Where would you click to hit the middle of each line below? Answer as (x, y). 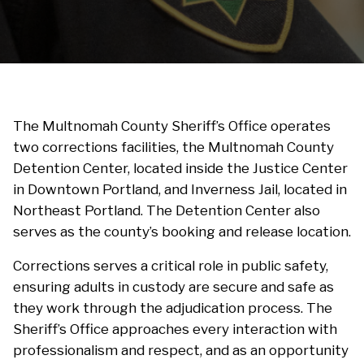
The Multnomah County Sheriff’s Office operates (172, 126)
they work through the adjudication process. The (173, 308)
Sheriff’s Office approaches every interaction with (175, 329)
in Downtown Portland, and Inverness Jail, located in (180, 190)
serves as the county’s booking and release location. (182, 232)
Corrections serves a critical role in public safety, (171, 266)
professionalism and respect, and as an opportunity (181, 351)
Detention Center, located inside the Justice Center (180, 169)
